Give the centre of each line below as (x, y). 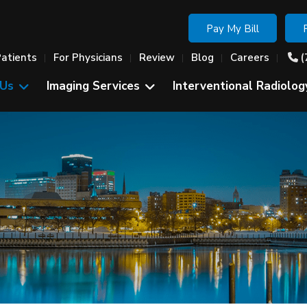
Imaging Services (93, 86)
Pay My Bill (232, 29)
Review (157, 58)
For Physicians (88, 58)
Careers (249, 58)
